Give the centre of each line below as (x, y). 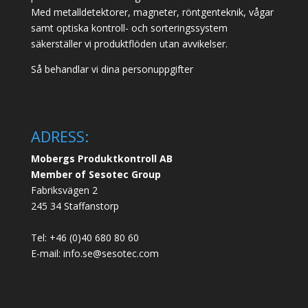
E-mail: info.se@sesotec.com (95, 253)
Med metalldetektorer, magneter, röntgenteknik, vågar (152, 12)
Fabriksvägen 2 (64, 190)
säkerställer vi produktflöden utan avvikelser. (129, 43)
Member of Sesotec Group (96, 174)
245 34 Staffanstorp (75, 206)
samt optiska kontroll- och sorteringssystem (129, 27)
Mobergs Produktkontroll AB (101, 158)
